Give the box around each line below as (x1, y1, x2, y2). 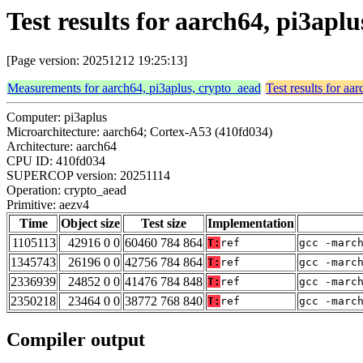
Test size (141, 216, 186, 231)
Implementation (207, 216, 294, 231)
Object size (61, 216, 120, 231)
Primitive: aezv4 (6, 198, 89, 212)
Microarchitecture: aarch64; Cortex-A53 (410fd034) (6, 125, 272, 139)
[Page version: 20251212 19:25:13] (6, 53, 187, 68)
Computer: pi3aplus (6, 110, 107, 125)
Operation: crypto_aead (6, 183, 126, 198)
